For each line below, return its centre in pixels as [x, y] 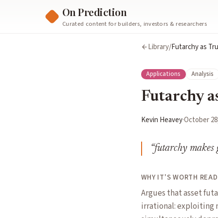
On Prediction [95, 11]
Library [159, 47]
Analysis [203, 74]
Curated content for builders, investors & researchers [135, 24]
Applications [163, 74]
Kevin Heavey [162, 120]
